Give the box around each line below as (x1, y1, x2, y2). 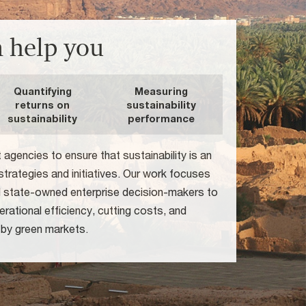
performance (127, 113, 195, 124)
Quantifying (13, 85, 72, 97)
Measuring (134, 85, 188, 97)
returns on (15, 99, 70, 111)
